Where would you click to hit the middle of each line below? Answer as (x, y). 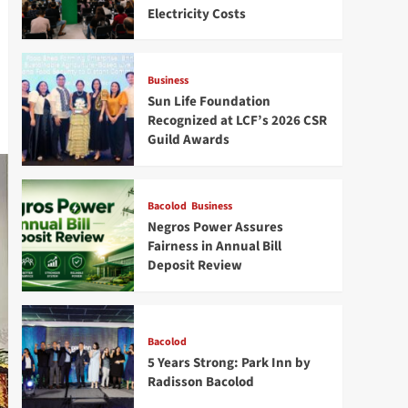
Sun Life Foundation (209, 102)
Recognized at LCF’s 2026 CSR (237, 121)
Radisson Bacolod (200, 382)
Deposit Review (194, 266)
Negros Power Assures (215, 228)
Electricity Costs (196, 14)
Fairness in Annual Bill (214, 247)
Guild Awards (188, 140)
